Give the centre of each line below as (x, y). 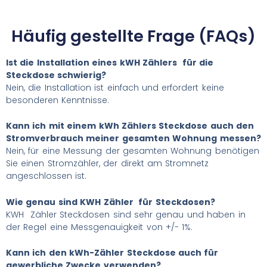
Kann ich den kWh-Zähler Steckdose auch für (112, 253)
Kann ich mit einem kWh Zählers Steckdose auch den (130, 126)
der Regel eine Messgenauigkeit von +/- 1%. (100, 227)
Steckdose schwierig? (56, 75)
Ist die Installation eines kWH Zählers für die (110, 63)
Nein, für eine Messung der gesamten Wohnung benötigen (133, 151)
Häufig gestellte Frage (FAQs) (133, 36)
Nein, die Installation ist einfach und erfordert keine (115, 88)
